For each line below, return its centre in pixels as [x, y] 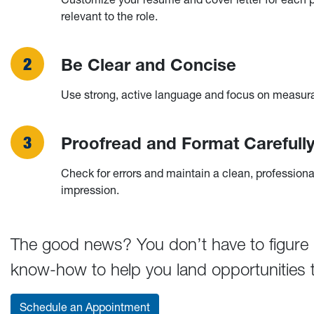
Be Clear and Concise [149, 65]
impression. [90, 190]
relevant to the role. [109, 16]
